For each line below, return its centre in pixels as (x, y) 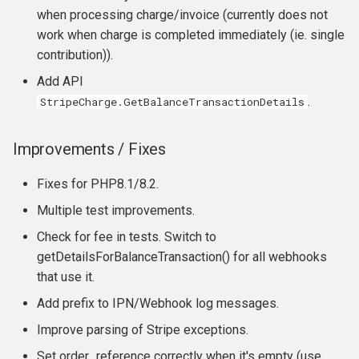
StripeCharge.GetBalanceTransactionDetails (172, 102)
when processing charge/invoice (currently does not (182, 15)
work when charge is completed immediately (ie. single (191, 35)
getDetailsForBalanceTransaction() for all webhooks (182, 257)
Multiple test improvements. (116, 210)
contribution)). (75, 55)
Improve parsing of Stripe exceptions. (143, 330)
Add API (60, 81)
